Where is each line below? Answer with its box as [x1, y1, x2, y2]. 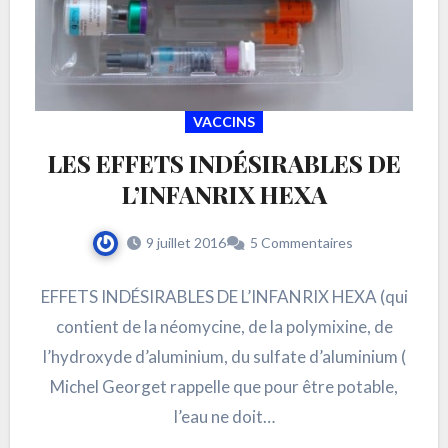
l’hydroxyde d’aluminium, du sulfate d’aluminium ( [42, 346, 406, 368]
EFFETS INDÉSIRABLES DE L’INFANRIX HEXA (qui [40, 286, 408, 308]
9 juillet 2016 [145, 234, 226, 252]
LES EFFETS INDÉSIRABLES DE [47, 147, 401, 180]
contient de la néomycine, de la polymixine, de [55, 316, 393, 338]
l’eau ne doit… [173, 406, 275, 428]
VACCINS [193, 113, 255, 131]
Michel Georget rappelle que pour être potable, [50, 376, 398, 398]
